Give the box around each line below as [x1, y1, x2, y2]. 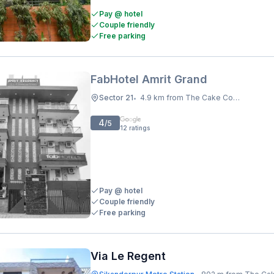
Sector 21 [99, 93, 133, 102]
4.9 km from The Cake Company [140, 93, 233, 102]
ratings [129, 124, 150, 131]
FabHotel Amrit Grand [91, 73, 207, 86]
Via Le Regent [91, 250, 166, 262]
